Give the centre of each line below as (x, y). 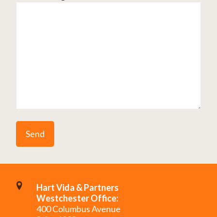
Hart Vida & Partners (77, 187)
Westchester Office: (77, 198)
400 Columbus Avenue (78, 209)
